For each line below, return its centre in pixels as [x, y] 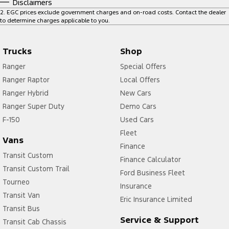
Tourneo [16, 182]
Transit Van [21, 196]
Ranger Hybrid [26, 93]
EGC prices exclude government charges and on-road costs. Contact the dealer [116, 13]
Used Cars [137, 120]
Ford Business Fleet [152, 173]
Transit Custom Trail [36, 169]
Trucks [17, 51]
